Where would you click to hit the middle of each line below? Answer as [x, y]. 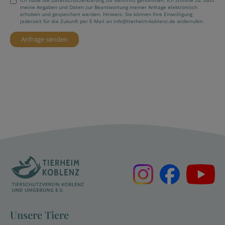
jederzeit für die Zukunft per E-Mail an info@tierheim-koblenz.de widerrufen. [112, 21]
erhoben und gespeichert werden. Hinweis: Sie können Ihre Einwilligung [106, 14]
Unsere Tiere [39, 215]
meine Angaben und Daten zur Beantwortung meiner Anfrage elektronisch [109, 7]
